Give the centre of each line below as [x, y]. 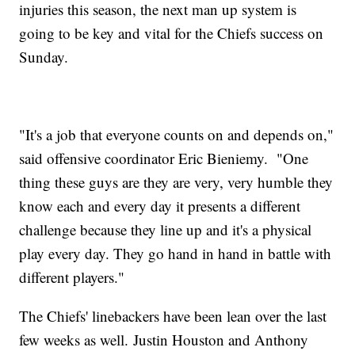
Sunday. [46, 56]
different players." [72, 277]
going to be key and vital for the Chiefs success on [172, 32]
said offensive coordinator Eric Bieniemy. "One [164, 158]
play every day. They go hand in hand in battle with [176, 253]
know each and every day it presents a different [160, 205]
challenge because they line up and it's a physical [166, 229]
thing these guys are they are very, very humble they [176, 181]
